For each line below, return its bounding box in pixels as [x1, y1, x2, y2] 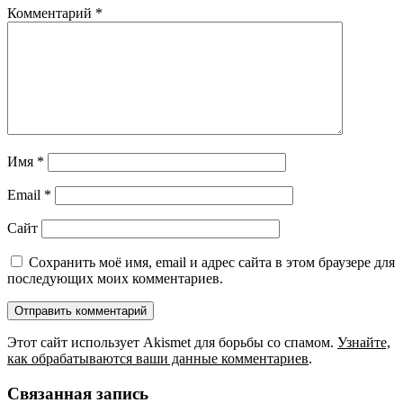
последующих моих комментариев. [7, 271, 223, 287]
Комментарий [7, 5, 95, 22]
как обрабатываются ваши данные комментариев [7, 351, 309, 367]
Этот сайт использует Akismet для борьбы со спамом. [7, 335, 337, 351]
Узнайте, [337, 335, 390, 351]
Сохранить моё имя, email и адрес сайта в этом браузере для [29, 255, 395, 271]
